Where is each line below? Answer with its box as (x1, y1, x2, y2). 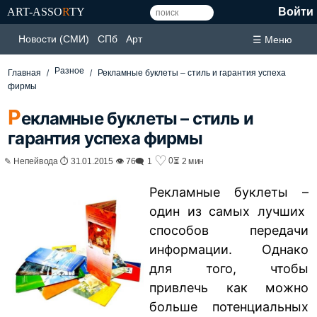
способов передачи (149, 222, 309, 238)
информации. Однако (149, 241, 309, 257)
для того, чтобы (149, 260, 309, 276)
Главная (8, 68, 42, 78)
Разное (54, 66, 85, 76)
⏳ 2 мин (173, 156, 204, 166)
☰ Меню (253, 33, 292, 45)
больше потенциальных (149, 299, 309, 314)
